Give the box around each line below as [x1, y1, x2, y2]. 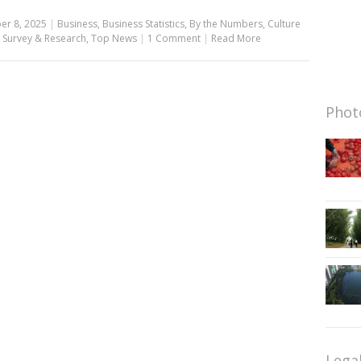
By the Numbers [189, 16, 263, 31]
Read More [210, 31, 261, 45]
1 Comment [147, 31, 201, 45]
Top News [90, 31, 137, 45]
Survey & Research [2, 31, 86, 45]
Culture [267, 16, 301, 31]
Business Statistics [102, 16, 185, 31]
